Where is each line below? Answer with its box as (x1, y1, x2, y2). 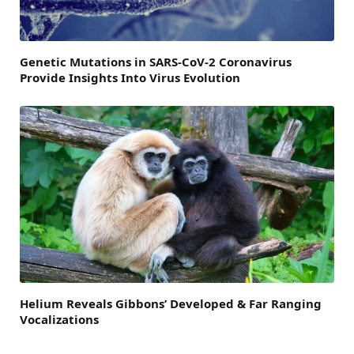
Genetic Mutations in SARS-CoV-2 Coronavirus (20, 53, 292, 70)
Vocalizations (20, 311, 99, 327)
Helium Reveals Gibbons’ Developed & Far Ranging (20, 295, 322, 311)
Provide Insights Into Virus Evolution (20, 69, 240, 85)
